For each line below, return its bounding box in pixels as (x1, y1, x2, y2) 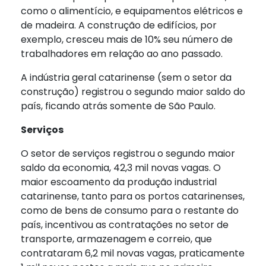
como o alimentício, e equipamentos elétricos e (21, 4, 243, 18)
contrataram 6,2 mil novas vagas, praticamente (21, 246, 245, 261)
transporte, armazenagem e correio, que (21, 232, 212, 246)
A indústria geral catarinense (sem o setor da (21, 71, 232, 85)
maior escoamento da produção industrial (21, 175, 217, 189)
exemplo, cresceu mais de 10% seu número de (21, 33, 233, 47)
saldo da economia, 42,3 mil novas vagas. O (21, 161, 221, 175)
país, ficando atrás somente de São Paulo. (21, 99, 216, 113)
